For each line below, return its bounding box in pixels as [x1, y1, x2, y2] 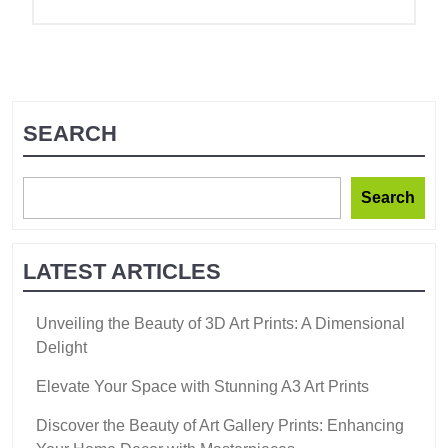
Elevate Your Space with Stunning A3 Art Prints [36, 377, 369, 395]
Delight [36, 338, 87, 356]
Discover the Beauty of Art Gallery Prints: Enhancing [36, 416, 404, 434]
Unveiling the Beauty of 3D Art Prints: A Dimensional [36, 314, 405, 332]
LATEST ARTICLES [23, 258, 221, 284]
